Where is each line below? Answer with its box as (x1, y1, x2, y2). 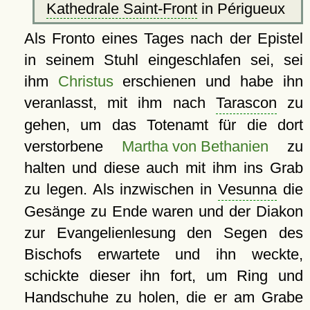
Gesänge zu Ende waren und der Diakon (24, 203, 303, 221)
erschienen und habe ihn (113, 73, 304, 91)
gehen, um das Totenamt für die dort (24, 116, 303, 134)
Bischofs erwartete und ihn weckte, (24, 246, 303, 264)
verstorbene (24, 138, 122, 156)
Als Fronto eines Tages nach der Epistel (24, 30, 303, 48)
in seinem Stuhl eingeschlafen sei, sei (24, 51, 303, 69)
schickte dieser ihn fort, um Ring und (24, 267, 303, 285)
